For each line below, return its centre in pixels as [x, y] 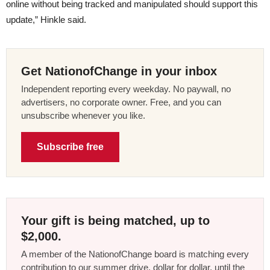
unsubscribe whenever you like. [83, 115]
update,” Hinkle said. [46, 19]
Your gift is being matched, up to [115, 220]
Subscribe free [70, 146]
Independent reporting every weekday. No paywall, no [126, 89]
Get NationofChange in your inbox [119, 71]
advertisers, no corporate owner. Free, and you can [121, 102]
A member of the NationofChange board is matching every [135, 254]
